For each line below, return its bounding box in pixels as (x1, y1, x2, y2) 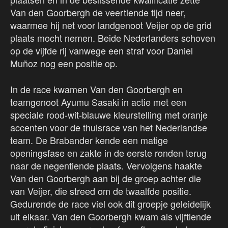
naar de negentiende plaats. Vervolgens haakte (10, 159, 202, 173)
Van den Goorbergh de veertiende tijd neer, (10, 6, 186, 19)
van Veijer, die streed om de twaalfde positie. (10, 184, 191, 198)
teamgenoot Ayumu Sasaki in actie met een (10, 95, 186, 109)
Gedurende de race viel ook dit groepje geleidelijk (10, 197, 211, 211)
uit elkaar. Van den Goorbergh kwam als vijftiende (10, 210, 211, 223)
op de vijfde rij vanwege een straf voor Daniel (10, 44, 193, 58)
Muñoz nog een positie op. (10, 56, 118, 70)
